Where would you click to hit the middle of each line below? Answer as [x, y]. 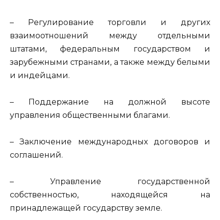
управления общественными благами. [90, 115]
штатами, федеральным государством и [110, 49]
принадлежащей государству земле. [86, 208]
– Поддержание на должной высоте [110, 102]
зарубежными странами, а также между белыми [110, 62]
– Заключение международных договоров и [110, 141]
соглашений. [36, 155]
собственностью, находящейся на [110, 195]
